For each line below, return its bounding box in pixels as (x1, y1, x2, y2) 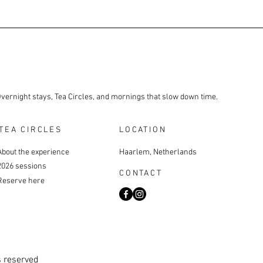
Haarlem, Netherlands (119, 147, 197, 157)
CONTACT (119, 168, 163, 178)
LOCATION (119, 125, 167, 135)
